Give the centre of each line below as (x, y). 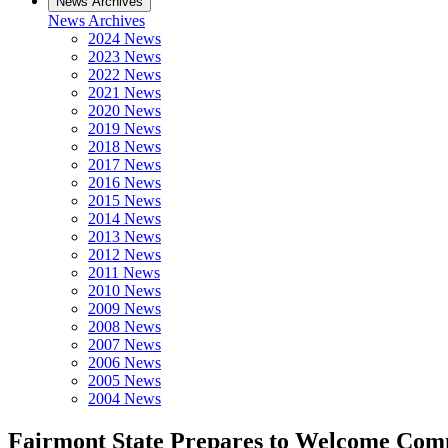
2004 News (124, 398)
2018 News (124, 146)
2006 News (124, 362)
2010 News (124, 290)
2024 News (124, 38)
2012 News (124, 254)
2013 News (124, 236)
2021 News (124, 92)
